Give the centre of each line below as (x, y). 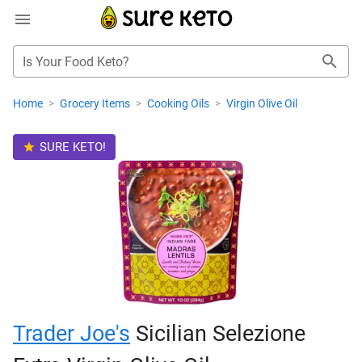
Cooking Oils (179, 103)
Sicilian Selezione (218, 334)
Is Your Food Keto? (76, 62)
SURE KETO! (72, 147)
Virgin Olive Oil (262, 103)
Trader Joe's (72, 334)
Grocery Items (96, 103)
